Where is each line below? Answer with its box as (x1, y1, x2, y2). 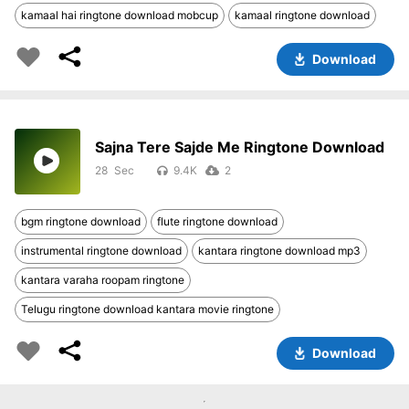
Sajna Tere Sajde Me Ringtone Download (95, 138, 384, 157)
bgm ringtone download (21, 215, 141, 229)
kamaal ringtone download (235, 8, 370, 23)
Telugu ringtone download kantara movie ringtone (21, 302, 274, 317)
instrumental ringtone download (21, 244, 182, 258)
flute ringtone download (157, 215, 278, 229)
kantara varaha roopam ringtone (21, 273, 184, 288)
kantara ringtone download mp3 (198, 244, 361, 258)
